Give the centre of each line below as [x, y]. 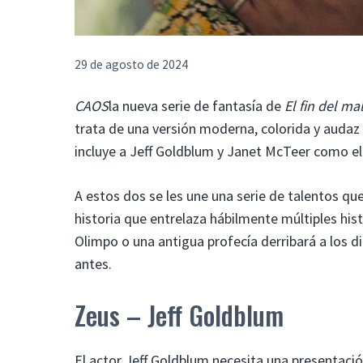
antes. [93, 263]
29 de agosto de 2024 [131, 65]
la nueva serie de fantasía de [196, 105]
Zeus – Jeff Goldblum [179, 314]
